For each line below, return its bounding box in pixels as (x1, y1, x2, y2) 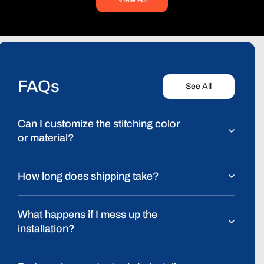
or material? (18, 132, 74, 144)
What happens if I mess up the (18, 209, 157, 221)
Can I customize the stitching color (18, 118, 180, 130)
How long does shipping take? (18, 170, 159, 183)
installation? (18, 223, 75, 235)
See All (186, 82, 212, 91)
